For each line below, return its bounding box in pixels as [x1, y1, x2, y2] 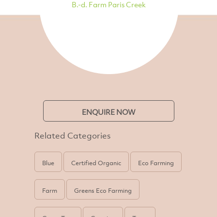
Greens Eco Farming [74, 186, 132, 195]
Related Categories [34, 129, 111, 141]
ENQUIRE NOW [81, 107, 136, 117]
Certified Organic [71, 158, 122, 167]
